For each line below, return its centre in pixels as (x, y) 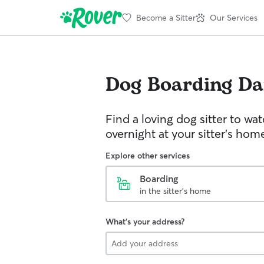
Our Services (234, 17)
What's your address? (145, 222)
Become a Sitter (166, 17)
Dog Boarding (169, 85)
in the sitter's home (175, 191)
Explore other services (148, 156)
